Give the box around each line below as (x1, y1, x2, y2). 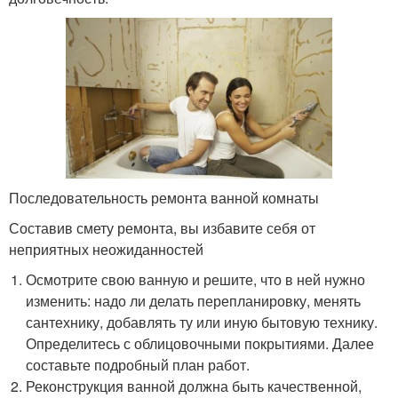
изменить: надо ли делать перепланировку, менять (26, 291, 362, 312)
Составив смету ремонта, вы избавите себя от (9, 218, 315, 239)
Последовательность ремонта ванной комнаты (9, 187, 319, 209)
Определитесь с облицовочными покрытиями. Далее (26, 333, 375, 354)
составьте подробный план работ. (26, 354, 251, 376)
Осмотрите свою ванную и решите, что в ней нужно (26, 269, 366, 291)
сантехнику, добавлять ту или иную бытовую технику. (26, 312, 378, 333)
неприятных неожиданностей (9, 239, 203, 260)
